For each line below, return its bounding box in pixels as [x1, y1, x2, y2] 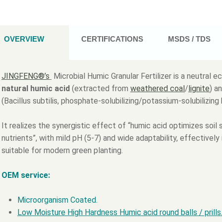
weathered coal [130, 84, 185, 94]
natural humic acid [1, 84, 70, 94]
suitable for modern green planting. [1, 146, 123, 156]
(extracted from [69, 84, 130, 94]
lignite [188, 84, 210, 94]
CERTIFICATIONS [81, 35, 144, 44]
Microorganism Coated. [17, 195, 98, 205]
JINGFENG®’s [1, 71, 50, 81]
